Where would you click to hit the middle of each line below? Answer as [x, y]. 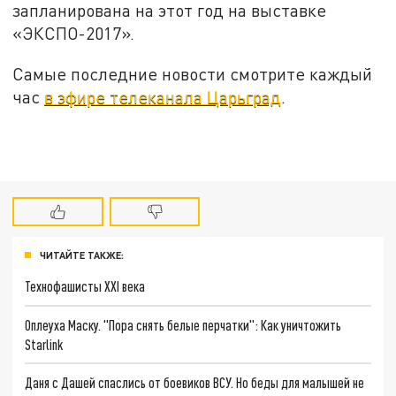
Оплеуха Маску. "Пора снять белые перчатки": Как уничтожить [183, 324]
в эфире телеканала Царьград [163, 96]
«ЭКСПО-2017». [74, 33]
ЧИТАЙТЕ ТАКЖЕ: [82, 255]
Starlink [44, 344]
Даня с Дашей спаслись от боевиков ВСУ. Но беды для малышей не [195, 383]
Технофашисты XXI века [85, 286]
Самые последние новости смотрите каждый [193, 73]
